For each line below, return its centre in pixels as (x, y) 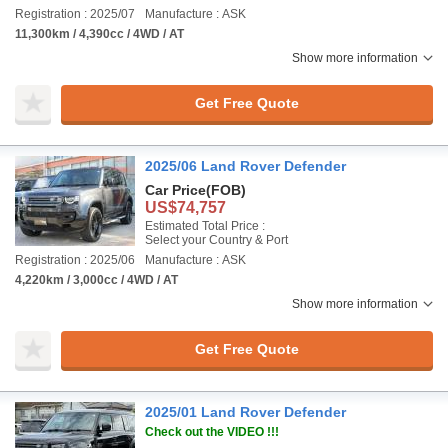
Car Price (175, 190)
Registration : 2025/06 (75, 260)
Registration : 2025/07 (75, 14)
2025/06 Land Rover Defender (245, 166)
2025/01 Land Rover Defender (245, 412)
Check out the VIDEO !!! (212, 432)
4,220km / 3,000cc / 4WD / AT (96, 280)
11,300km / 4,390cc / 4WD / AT (99, 34)
